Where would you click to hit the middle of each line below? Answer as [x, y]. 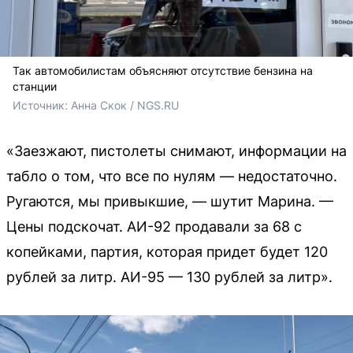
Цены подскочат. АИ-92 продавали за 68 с [154, 227]
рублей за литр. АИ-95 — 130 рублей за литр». [169, 277]
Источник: [42, 106]
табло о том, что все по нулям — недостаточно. [172, 176]
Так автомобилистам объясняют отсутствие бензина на [163, 71]
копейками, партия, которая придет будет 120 [167, 252]
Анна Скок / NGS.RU [125, 106]
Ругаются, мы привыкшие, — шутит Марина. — [170, 202]
